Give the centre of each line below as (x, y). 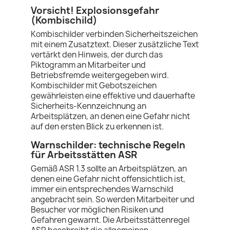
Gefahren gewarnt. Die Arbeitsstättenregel (110, 220)
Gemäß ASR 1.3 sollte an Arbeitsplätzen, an (109, 169)
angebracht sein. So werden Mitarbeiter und (113, 199)
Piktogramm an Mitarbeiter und (88, 65)
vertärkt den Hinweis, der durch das (97, 55)
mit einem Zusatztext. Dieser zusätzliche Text (115, 44)
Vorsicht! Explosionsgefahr (95, 11)
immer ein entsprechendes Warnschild (102, 189)
